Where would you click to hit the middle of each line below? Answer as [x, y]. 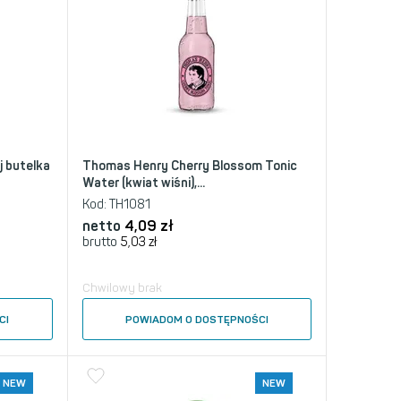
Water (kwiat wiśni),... [143, 183]
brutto [99, 242]
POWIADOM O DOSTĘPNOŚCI [196, 320]
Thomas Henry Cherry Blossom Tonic [189, 166]
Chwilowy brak [122, 288]
